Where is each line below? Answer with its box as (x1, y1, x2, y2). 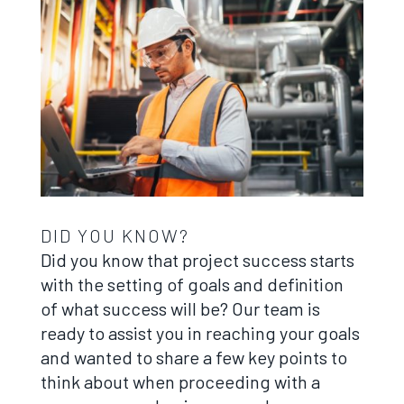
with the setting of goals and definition (40, 272, 344, 295)
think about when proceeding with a (40, 370, 320, 392)
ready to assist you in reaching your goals (40, 321, 360, 344)
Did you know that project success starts (40, 248, 354, 271)
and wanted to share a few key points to (40, 345, 347, 368)
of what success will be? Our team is (40, 297, 320, 319)
